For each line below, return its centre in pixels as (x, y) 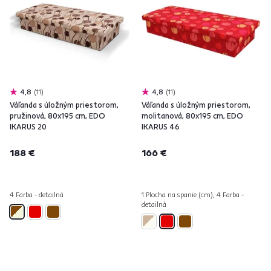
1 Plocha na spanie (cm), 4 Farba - (193, 194)
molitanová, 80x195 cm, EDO (192, 116)
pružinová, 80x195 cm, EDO (57, 116)
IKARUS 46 (161, 126)
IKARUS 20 (28, 126)
